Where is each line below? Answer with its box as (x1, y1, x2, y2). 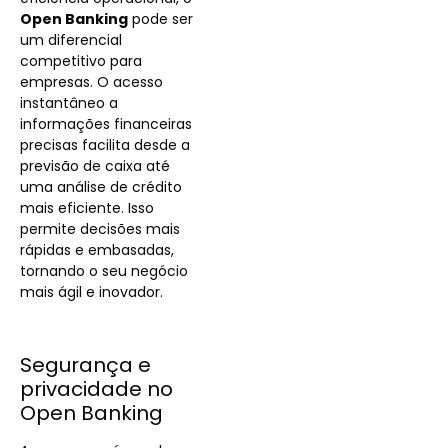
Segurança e (20, 351, 151, 380)
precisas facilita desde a (20, 135, 190, 156)
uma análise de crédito (20, 177, 182, 198)
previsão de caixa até (20, 156, 170, 177)
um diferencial (20, 30, 122, 51)
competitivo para (20, 51, 142, 72)
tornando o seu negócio (20, 261, 188, 282)
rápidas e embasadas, (20, 240, 174, 261)
